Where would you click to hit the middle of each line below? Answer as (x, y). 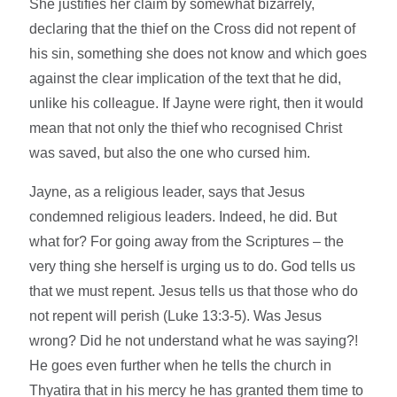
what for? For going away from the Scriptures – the (187, 242)
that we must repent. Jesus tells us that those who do (194, 292)
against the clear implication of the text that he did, (186, 79)
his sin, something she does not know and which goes (198, 54)
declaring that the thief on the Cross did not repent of (193, 29)
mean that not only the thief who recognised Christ (186, 128)
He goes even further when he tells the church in (181, 366)
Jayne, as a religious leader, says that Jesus (167, 192)
